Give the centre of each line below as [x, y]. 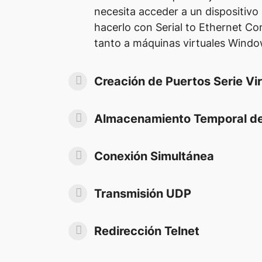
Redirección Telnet [147, 231]
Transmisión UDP [143, 193]
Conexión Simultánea [154, 156]
